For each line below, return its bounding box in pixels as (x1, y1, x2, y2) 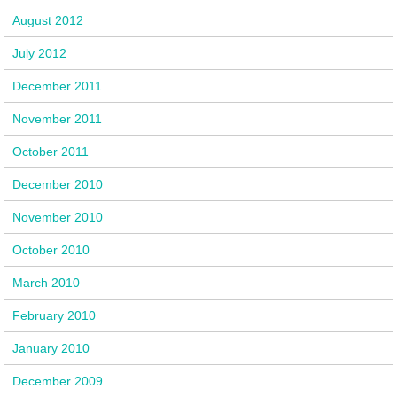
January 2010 (12, 340, 90, 355)
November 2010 (12, 209, 104, 224)
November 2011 (12, 111, 103, 126)
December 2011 (12, 78, 103, 93)
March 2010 (12, 275, 81, 290)
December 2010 (12, 176, 104, 191)
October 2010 (12, 242, 90, 257)
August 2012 (12, 12, 84, 27)
